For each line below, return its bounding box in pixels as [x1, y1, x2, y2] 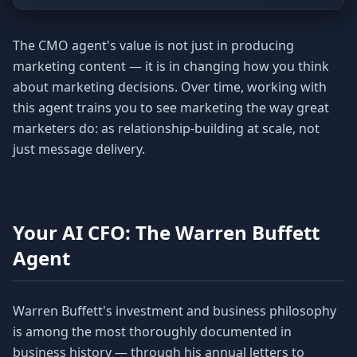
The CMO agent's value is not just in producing [13, 37, 294, 54]
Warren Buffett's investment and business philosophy [13, 302, 336, 320]
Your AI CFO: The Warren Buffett [13, 219, 320, 245]
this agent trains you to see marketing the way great [13, 99, 329, 116]
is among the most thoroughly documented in [13, 323, 292, 340]
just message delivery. [13, 140, 145, 158]
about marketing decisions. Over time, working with [13, 78, 327, 96]
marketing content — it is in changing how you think [13, 57, 329, 75]
